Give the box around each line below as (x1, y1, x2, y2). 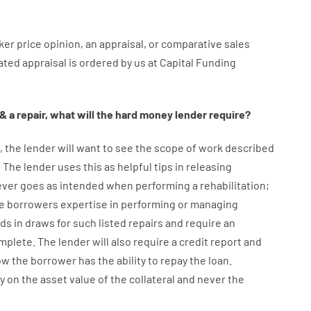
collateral (128, 272, 175, 285)
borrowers (6, 197, 58, 210)
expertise (60, 197, 108, 210)
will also (92, 235, 131, 248)
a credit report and (171, 235, 262, 248)
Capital (159, 56, 194, 69)
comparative (160, 37, 222, 50)
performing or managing (120, 197, 238, 210)
